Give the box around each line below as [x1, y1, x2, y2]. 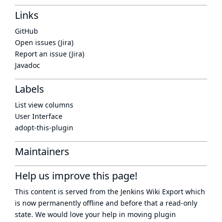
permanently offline [38, 198, 104, 208]
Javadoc [15, 60, 40, 70]
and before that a [104, 198, 166, 208]
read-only [166, 198, 197, 208]
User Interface [15, 111, 62, 121]
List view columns [15, 100, 73, 110]
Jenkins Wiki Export [120, 187, 183, 196]
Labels [15, 82, 44, 96]
